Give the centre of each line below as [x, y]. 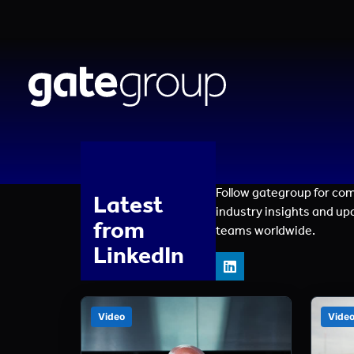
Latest [128, 204]
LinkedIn [139, 255]
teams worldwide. [265, 231]
